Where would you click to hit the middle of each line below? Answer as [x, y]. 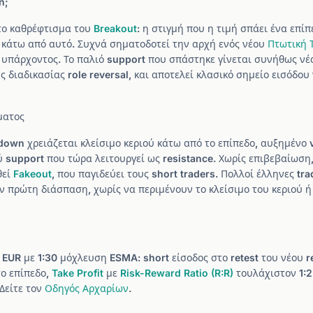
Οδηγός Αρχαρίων [87, 288]
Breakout [115, 28]
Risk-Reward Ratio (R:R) [177, 273]
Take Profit [78, 273]
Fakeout [32, 174]
